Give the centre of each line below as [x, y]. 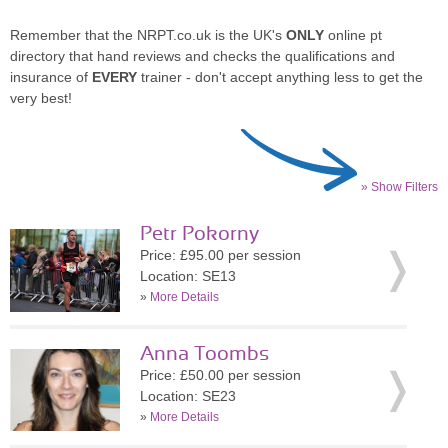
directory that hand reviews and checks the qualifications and [202, 56]
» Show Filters [399, 187]
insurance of [51, 77]
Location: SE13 [188, 276]
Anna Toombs [204, 354]
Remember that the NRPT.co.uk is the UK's [148, 35]
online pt [353, 35]
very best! [41, 98]
